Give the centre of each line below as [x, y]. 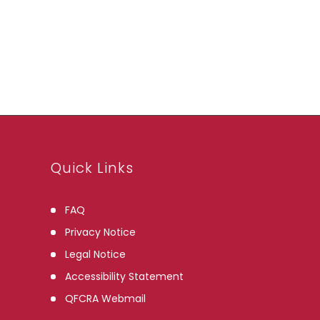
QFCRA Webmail [105, 299]
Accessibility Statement [124, 276]
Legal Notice [95, 254]
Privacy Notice [100, 232]
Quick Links [92, 168]
